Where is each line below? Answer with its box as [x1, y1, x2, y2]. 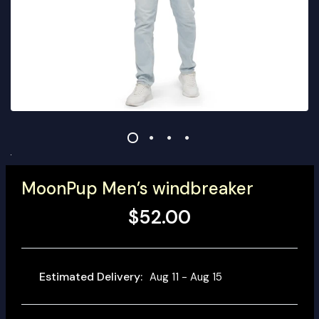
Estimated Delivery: [39, 268, 142, 284]
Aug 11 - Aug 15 [150, 269, 222, 284]
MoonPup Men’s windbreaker [21, 177, 253, 199]
